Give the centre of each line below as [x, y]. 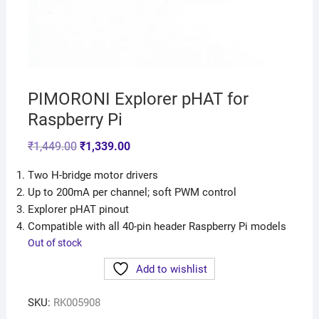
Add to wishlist [171, 270]
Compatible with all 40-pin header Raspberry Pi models [157, 227]
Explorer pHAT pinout [78, 210]
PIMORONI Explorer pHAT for [138, 99]
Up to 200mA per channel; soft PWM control [132, 193]
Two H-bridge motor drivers [93, 176]
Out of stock [54, 243]
